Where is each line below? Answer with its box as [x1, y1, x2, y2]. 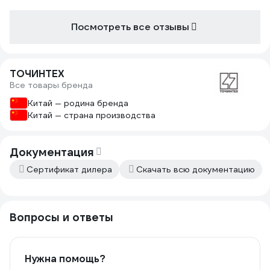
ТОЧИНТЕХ [10, 67, 64, 80]
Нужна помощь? [25, 253, 105, 265]
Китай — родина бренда [28, 98, 128, 108]
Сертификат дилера [27, 164, 112, 175]
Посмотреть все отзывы [71, 20, 189, 33]
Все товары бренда [10, 80, 93, 90]
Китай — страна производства [28, 110, 155, 121]
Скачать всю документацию [136, 164, 255, 175]
